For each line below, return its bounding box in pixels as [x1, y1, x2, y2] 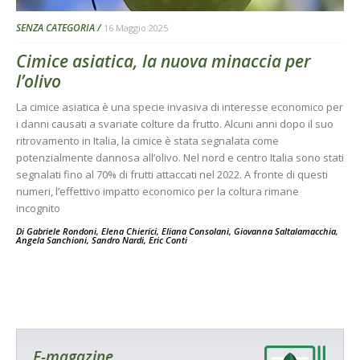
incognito [16, 200, 60, 215]
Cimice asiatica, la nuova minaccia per [16, 49, 311, 72]
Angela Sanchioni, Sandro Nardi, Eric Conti [16, 233, 190, 246]
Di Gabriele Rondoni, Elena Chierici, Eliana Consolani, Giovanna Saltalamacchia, [16, 224, 338, 237]
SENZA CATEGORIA [16, 20, 95, 35]
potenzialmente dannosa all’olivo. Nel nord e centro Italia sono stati [16, 149, 344, 165]
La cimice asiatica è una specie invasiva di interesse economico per [16, 99, 343, 114]
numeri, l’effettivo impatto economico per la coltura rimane [16, 183, 299, 198]
